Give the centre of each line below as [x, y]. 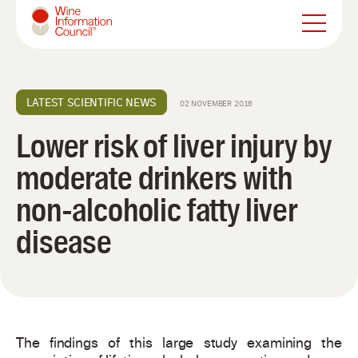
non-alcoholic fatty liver [157, 211]
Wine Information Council [109, 48]
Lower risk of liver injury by [174, 147]
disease [64, 243]
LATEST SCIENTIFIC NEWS [91, 102]
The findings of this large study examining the [179, 344]
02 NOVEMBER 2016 [216, 103]
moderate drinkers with [154, 179]
